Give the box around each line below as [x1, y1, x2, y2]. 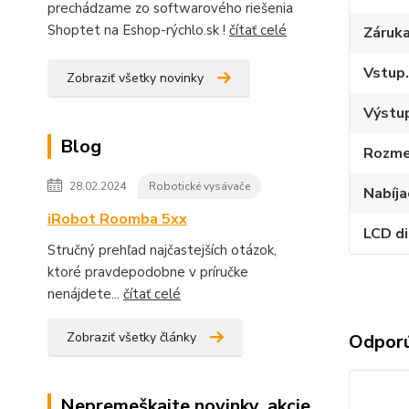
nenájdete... [47, 285, 123, 304]
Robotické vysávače [149, 179, 250, 194]
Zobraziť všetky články [67, 329, 196, 347]
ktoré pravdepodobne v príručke [47, 263, 248, 282]
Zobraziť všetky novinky [67, 69, 204, 88]
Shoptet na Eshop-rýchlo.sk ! [47, 21, 229, 40]
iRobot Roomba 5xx [47, 209, 187, 230]
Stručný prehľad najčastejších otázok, [47, 241, 277, 260]
